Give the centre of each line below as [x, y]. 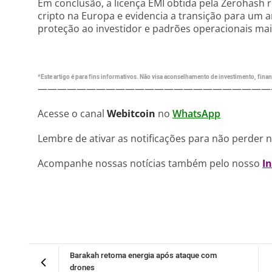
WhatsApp [196, 114]
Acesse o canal [72, 114]
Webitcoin [131, 114]
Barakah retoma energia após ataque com [143, 256]
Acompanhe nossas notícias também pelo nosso [150, 163]
